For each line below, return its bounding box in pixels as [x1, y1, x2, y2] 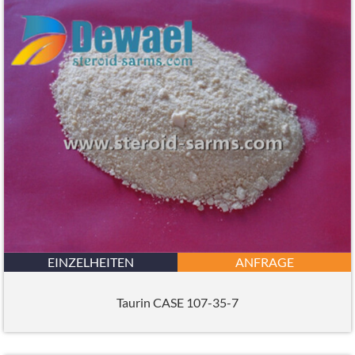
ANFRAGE [235, 254, 294, 270]
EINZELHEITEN [48, 254, 134, 270]
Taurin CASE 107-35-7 [116, 294, 239, 310]
